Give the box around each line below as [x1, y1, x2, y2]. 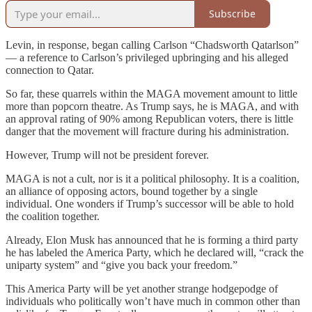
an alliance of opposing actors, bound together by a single [6, 185, 258, 197]
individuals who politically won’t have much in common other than [6, 295, 300, 307]
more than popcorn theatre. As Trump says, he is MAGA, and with [6, 100, 299, 112]
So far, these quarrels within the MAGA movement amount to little [6, 87, 297, 100]
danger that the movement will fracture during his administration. [6, 125, 289, 137]
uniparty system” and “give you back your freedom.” [6, 258, 237, 271]
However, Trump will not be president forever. [6, 148, 209, 161]
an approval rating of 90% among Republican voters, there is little [6, 112, 293, 125]
